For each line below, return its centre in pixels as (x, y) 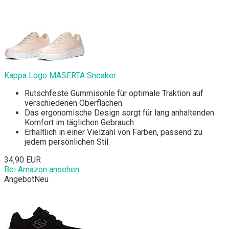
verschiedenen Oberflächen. (74, 103)
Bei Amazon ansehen (42, 170)
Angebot (19, 179)
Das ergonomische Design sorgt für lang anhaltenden (119, 113)
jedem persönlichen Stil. (67, 142)
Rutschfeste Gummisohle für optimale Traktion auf (114, 94)
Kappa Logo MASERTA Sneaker (60, 76)
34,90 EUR (22, 160)
